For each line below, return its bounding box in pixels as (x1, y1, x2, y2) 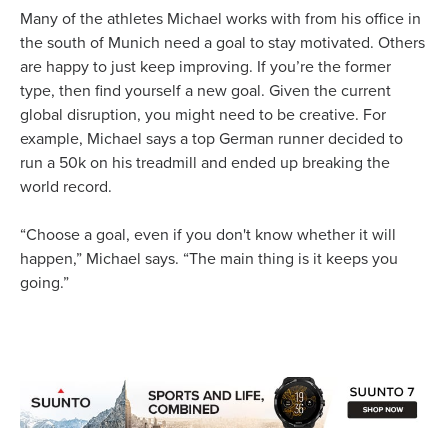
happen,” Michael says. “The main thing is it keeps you (20, 250, 398, 267)
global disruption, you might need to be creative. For (20, 106, 386, 123)
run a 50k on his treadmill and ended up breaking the (20, 154, 390, 171)
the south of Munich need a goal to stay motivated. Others (20, 34, 425, 51)
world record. (20, 178, 112, 195)
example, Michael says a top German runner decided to (20, 130, 403, 147)
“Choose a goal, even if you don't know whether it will (20, 226, 396, 243)
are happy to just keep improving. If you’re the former (20, 58, 391, 75)
